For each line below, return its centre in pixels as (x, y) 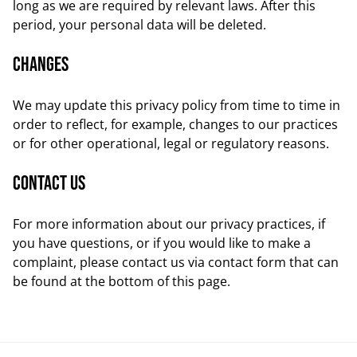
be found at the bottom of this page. (122, 281)
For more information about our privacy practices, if (169, 224)
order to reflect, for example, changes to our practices (175, 124)
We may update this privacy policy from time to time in (177, 105)
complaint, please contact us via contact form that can (176, 262)
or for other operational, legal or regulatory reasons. (171, 143)
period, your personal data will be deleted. (139, 25)
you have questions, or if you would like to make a (162, 243)
